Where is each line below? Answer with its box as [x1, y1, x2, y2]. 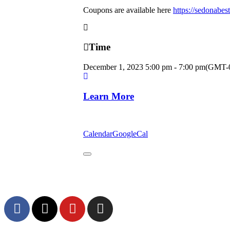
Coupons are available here [83, 5, 173, 14]
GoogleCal [112, 129, 148, 138]
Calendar [83, 129, 112, 138]
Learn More [83, 90, 134, 102]
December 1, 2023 [83, 63, 143, 72]
